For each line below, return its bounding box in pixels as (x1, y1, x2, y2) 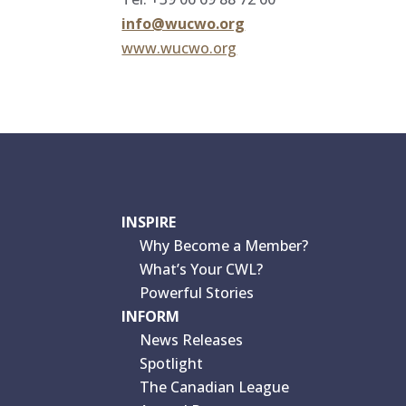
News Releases (140, 329, 244, 350)
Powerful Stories (140, 282, 255, 303)
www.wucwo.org (121, 37, 237, 58)
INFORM (121, 305, 180, 326)
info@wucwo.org (121, 13, 246, 34)
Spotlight (140, 353, 204, 373)
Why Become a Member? (140, 235, 309, 256)
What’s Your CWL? (140, 258, 264, 279)
